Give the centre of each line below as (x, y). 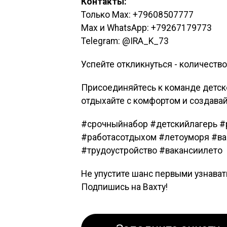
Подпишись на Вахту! (124, 187)
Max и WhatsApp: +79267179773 (146, 28)
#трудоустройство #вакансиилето (152, 150)
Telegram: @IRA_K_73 (125, 41)
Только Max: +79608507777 (137, 14)
